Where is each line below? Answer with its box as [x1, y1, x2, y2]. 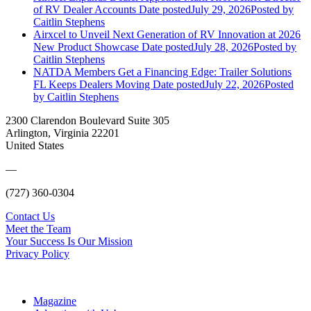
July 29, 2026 [191, 3, 251, 15]
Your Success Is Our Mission [6, 235, 133, 247]
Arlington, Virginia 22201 [6, 126, 119, 139]
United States [6, 139, 64, 151]
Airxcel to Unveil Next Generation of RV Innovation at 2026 [33, 28, 301, 40]
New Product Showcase [33, 40, 139, 53]
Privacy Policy [6, 247, 69, 260]
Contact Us [6, 210, 55, 222]
